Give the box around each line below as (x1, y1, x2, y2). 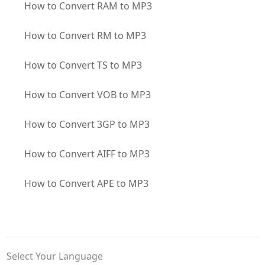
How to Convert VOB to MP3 (24, 88, 151, 101)
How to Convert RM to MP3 (24, 28, 146, 42)
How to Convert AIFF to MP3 (24, 147, 150, 160)
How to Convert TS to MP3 (24, 58, 142, 72)
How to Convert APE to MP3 (24, 176, 148, 190)
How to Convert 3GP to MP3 (24, 117, 150, 131)
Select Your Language (6, 249, 103, 263)
